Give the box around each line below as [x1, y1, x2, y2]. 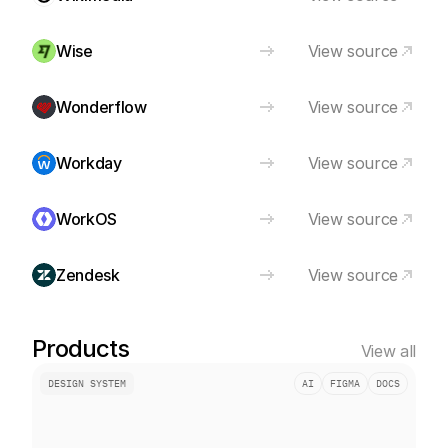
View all [360, 341, 416, 361]
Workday [56, 153, 122, 173]
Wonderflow [56, 97, 147, 117]
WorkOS [56, 209, 118, 229]
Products [32, 334, 130, 363]
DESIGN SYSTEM [48, 377, 126, 390]
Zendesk [56, 265, 120, 285]
